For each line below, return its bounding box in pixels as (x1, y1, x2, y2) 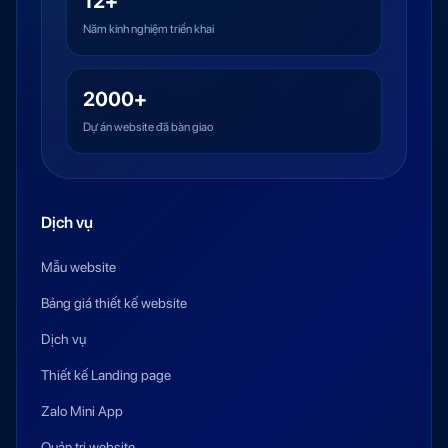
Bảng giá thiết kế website (41, 295, 187, 311)
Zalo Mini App (41, 403, 123, 419)
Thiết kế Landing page (41, 367, 171, 383)
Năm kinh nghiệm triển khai (83, 22, 214, 36)
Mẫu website (41, 259, 116, 275)
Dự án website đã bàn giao (83, 120, 213, 134)
